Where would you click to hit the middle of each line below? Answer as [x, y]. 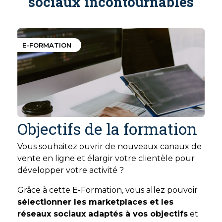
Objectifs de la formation [107, 129]
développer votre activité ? [71, 170]
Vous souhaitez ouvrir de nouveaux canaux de [110, 147]
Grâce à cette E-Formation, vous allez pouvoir [108, 190]
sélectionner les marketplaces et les [95, 202]
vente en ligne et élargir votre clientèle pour [106, 159]
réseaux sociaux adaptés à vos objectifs [103, 214]
